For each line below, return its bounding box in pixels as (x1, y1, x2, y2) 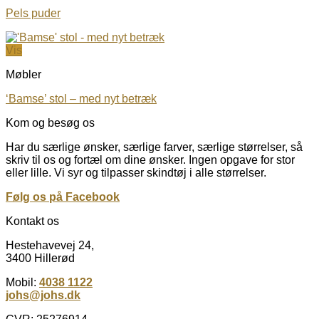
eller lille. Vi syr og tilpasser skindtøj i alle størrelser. (6, 166, 266, 179)
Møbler (6, 68, 41, 80)
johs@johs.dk (6, 288, 80, 301)
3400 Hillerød (6, 251, 75, 264)
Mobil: (6, 276, 39, 288)
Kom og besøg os (6, 116, 95, 129)
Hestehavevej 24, (6, 239, 94, 251)
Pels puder (6, 6, 61, 19)
